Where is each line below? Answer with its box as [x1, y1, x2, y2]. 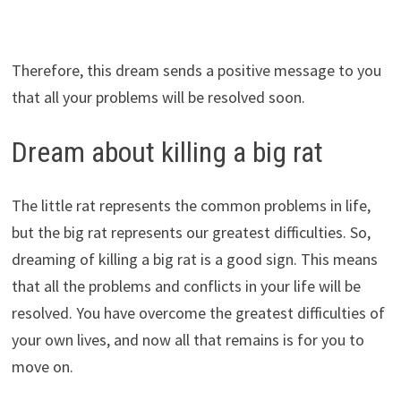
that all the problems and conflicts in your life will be [11, 276, 361, 297]
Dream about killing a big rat [11, 134, 323, 169]
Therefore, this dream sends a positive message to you [11, 59, 381, 81]
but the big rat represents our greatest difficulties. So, [11, 222, 371, 243]
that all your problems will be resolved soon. [11, 86, 305, 107]
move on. [11, 356, 73, 378]
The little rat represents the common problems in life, [11, 195, 371, 217]
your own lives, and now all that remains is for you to [11, 329, 364, 351]
